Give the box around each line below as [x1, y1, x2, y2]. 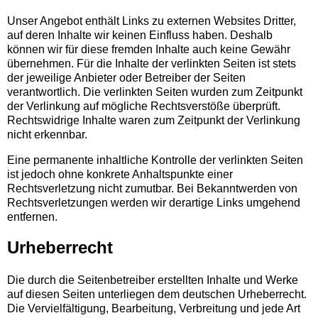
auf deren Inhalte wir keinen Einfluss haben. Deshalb [7, 29, 273, 41]
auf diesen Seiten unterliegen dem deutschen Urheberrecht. [7, 288, 307, 300]
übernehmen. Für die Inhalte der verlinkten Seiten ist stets [7, 57, 296, 70]
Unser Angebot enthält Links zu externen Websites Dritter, [7, 15, 296, 27]
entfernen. [7, 211, 57, 223]
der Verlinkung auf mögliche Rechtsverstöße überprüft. [7, 100, 280, 112]
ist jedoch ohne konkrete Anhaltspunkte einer [7, 168, 233, 180]
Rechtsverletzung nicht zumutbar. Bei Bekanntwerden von [7, 182, 297, 194]
